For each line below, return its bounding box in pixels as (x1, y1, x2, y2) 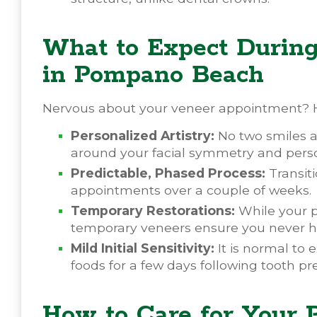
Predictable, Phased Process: (71, 165, 265, 180)
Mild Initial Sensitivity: (71, 240, 214, 255)
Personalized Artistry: (71, 127, 214, 143)
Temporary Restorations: (71, 202, 235, 218)
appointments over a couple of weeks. (71, 182, 311, 197)
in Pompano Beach (42, 59, 264, 91)
